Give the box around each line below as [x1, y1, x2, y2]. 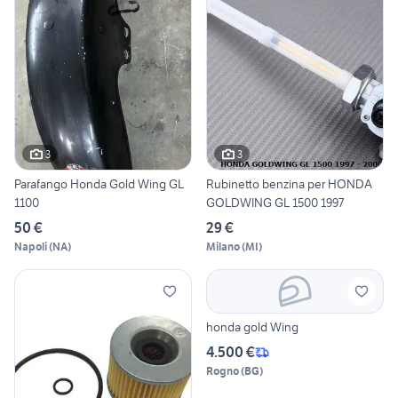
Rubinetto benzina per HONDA [206, 176, 372, 193]
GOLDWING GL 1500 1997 [206, 195, 344, 211]
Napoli [14, 240, 47, 254]
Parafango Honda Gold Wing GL [14, 176, 184, 193]
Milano [206, 240, 240, 254]
